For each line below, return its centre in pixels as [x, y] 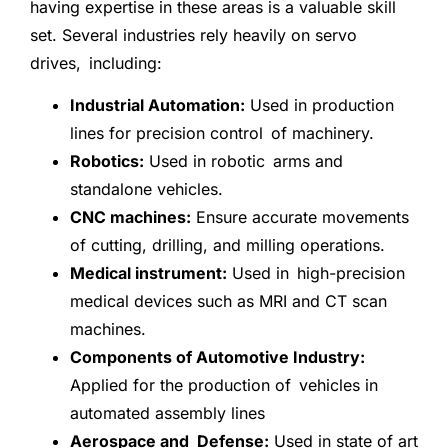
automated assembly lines [167, 413]
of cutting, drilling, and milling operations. [227, 245]
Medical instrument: [148, 273]
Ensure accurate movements [304, 217]
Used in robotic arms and [243, 161]
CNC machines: [130, 217]
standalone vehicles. [146, 189]
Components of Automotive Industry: [217, 357]
